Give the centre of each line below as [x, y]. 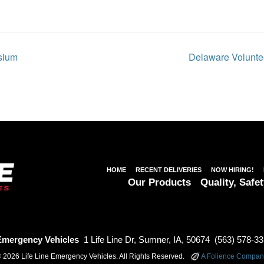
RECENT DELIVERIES [169, 169]
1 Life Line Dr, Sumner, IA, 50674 [147, 239]
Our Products [159, 182]
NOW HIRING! [232, 169]
